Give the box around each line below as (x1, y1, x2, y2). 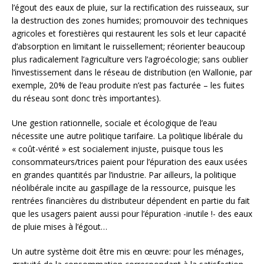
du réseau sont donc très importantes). (12, 93, 161, 104)
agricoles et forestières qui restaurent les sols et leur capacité (12, 28, 246, 39)
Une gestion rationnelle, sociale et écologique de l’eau (12, 117, 217, 129)
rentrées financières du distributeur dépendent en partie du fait (12, 195, 250, 207)
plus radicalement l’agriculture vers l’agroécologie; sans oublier (12, 54, 248, 65)
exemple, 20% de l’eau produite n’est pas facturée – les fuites (12, 80, 245, 91)
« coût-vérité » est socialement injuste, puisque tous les (12, 143, 223, 155)
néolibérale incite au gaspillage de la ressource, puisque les (12, 182, 236, 194)
